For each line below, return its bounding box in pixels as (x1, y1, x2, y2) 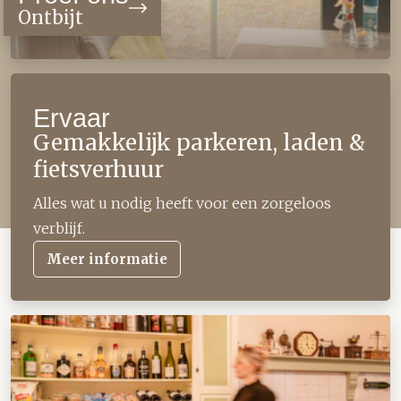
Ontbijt (18, 6, 83, 30)
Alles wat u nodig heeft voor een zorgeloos (33, 194, 332, 213)
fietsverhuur (33, 156, 165, 184)
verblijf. (33, 219, 86, 238)
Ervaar (33, 104, 111, 133)
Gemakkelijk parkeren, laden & (33, 129, 366, 158)
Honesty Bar (10, 317, 96, 336)
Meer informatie (47, 251, 168, 269)
